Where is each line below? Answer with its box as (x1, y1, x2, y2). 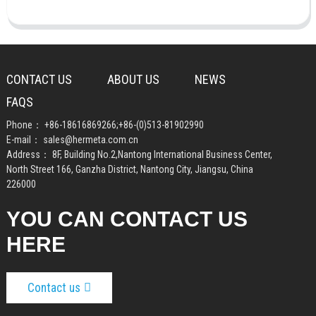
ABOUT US (107, 71, 159, 87)
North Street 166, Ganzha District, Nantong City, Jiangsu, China (6, 163, 253, 175)
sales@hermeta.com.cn (42, 133, 138, 145)
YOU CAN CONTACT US (6, 207, 248, 231)
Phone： (6, 119, 44, 130)
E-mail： (6, 133, 43, 145)
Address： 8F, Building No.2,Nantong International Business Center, (6, 148, 272, 160)
